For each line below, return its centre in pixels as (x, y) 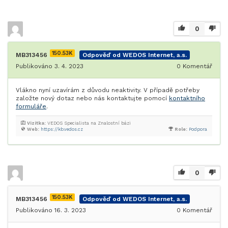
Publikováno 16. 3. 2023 (51, 210)
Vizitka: (36, 123)
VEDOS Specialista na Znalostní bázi (88, 123)
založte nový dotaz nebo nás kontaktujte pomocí (92, 98)
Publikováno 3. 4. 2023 (50, 66)
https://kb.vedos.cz (62, 129)
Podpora (198, 129)
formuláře (31, 106)
